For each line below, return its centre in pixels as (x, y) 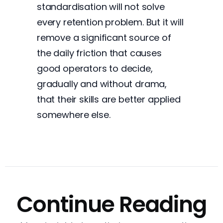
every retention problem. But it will (110, 22)
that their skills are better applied (109, 99)
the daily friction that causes (99, 53)
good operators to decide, (95, 68)
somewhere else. (74, 115)
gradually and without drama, (102, 84)
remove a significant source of (104, 38)
